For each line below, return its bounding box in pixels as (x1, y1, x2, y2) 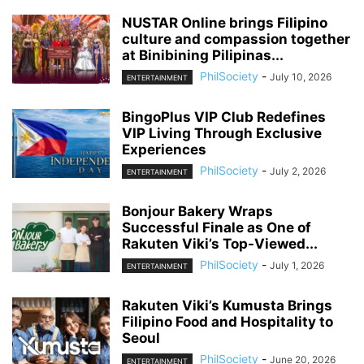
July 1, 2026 (270, 259, 324, 272)
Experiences (122, 141, 206, 158)
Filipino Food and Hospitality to (122, 314, 333, 331)
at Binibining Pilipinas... (122, 46, 284, 63)
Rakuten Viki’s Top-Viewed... (122, 236, 318, 253)
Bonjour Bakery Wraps (122, 203, 273, 220)
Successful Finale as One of (122, 219, 311, 236)
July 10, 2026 (270, 70, 331, 83)
